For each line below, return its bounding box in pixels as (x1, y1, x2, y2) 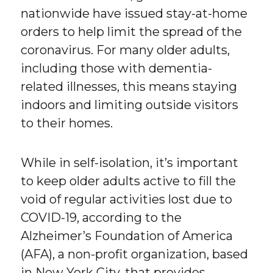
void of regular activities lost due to (21, 191, 233, 207)
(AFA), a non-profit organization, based (21, 246, 249, 261)
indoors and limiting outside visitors (21, 97, 239, 112)
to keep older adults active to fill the (21, 173, 236, 188)
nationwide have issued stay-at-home (21, 5, 248, 21)
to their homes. (21, 115, 113, 130)
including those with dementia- (21, 60, 213, 76)
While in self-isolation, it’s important (21, 155, 239, 170)
